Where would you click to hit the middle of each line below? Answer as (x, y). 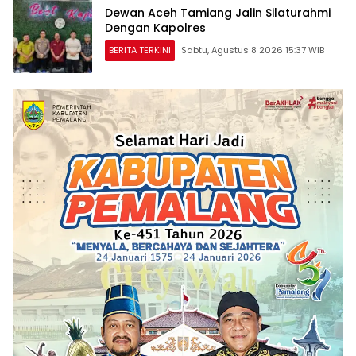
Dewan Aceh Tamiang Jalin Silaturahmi (218, 13)
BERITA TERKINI (140, 50)
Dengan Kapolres (155, 28)
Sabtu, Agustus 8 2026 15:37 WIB (253, 50)
